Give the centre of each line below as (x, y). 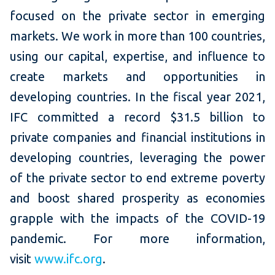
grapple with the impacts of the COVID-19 (137, 219)
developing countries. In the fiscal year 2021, (137, 97)
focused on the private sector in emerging (137, 16)
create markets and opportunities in (137, 77)
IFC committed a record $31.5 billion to (137, 117)
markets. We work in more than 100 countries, (137, 36)
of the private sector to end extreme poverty (137, 178)
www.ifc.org (68, 259)
